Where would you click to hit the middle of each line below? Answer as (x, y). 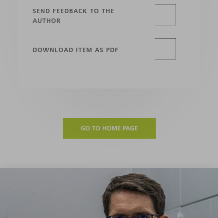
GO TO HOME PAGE (109, 128)
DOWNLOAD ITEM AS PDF (76, 49)
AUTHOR (47, 20)
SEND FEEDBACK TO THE (74, 10)
